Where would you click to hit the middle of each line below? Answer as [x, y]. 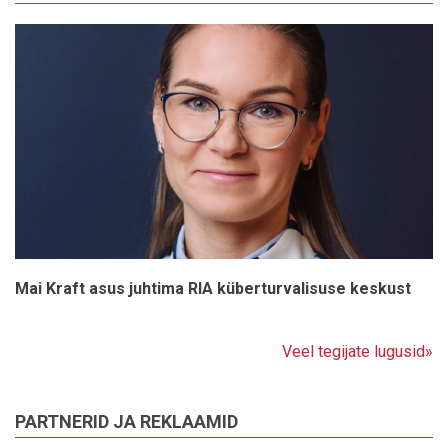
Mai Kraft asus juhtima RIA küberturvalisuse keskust [213, 289]
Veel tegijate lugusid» [357, 352]
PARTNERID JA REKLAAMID [126, 422]
